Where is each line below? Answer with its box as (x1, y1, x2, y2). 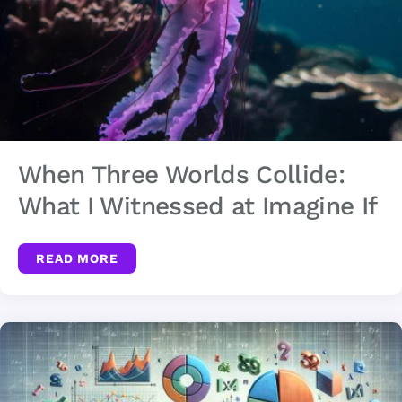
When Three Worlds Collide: (18, 159, 345, 189)
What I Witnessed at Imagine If (18, 190, 378, 221)
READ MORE (36, 250, 118, 266)
